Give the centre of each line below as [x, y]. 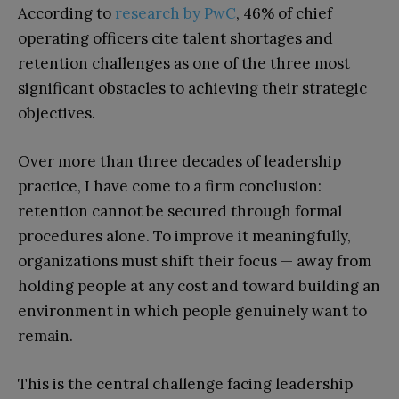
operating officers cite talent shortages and [175, 38]
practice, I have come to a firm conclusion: [170, 186]
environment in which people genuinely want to [192, 310]
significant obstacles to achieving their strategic [192, 88]
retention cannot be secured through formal [180, 211]
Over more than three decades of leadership [179, 161]
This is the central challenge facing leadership [185, 383]
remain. [45, 335]
